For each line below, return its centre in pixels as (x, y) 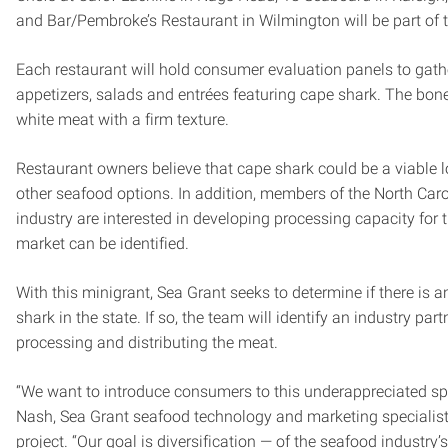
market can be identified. (102, 243)
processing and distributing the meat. (147, 342)
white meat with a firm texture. (122, 119)
